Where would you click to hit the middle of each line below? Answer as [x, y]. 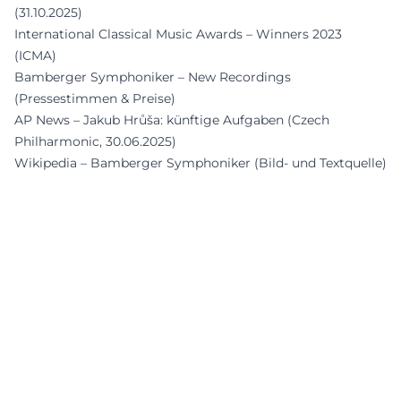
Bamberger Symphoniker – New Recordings [153, 77]
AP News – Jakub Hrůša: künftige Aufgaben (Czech [172, 119]
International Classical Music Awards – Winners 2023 [178, 34]
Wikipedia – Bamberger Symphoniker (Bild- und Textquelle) [200, 162]
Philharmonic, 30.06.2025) [95, 141]
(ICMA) [35, 55]
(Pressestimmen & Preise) [95, 98]
